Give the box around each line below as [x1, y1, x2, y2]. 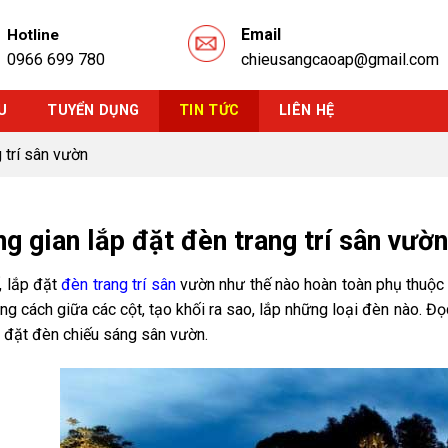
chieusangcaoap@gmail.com [241, 50, 440, 69]
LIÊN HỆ [279, 102, 335, 119]
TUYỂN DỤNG [47, 102, 140, 119]
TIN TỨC [179, 102, 240, 119]
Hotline [6, 26, 59, 44]
